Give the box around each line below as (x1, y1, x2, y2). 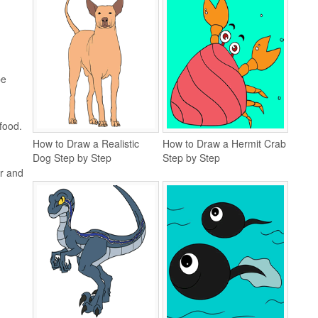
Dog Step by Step (33, 150, 111, 165)
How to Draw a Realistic (33, 136, 139, 150)
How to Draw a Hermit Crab (162, 136, 286, 150)
